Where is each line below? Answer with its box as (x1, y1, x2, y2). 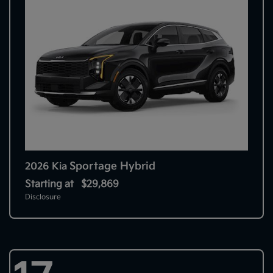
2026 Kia (25, 160, 69, 172)
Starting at (25, 178, 74, 190)
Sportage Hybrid (69, 160, 155, 172)
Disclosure (25, 192, 61, 202)
